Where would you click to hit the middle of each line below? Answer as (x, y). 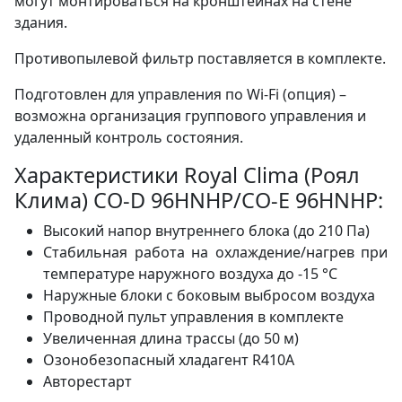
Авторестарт (87, 382)
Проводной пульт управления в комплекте (193, 317)
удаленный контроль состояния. (129, 138)
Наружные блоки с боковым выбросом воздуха (209, 296)
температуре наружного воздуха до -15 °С (190, 274)
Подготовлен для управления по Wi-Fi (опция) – (180, 95)
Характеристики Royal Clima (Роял (187, 175)
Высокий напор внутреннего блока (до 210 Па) (206, 231)
